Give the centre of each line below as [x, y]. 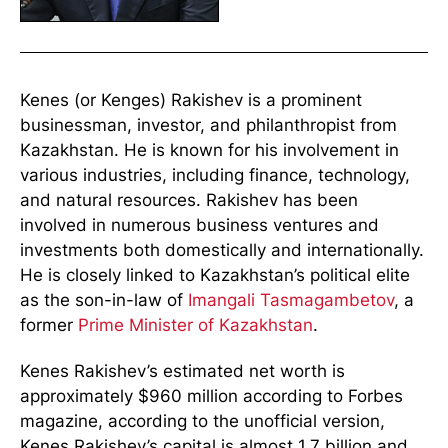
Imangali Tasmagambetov [291, 299]
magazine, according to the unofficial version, [202, 420]
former [49, 324]
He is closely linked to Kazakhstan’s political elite [215, 274]
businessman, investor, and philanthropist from [208, 124]
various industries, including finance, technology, [215, 174]
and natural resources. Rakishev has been [189, 199]
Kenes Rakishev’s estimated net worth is [182, 370]
